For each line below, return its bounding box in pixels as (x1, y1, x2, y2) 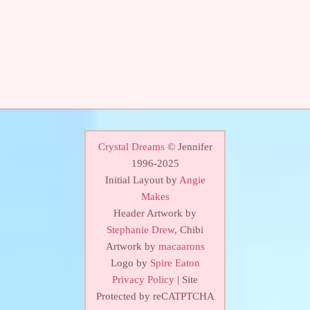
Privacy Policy (112, 274, 174, 286)
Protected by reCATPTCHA (95, 291, 215, 302)
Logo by (110, 257, 150, 269)
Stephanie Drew (107, 224, 174, 236)
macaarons (158, 241, 205, 253)
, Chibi (174, 224, 203, 236)
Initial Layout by (104, 174, 179, 186)
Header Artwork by (113, 208, 197, 219)
